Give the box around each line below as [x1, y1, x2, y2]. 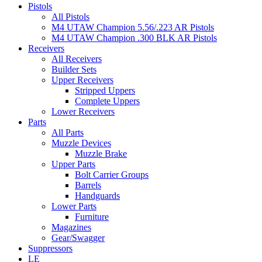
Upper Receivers [51, 75, 113, 85]
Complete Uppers [75, 96, 140, 106]
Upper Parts [51, 159, 95, 170]
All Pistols [51, 12, 89, 22]
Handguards [75, 191, 120, 201]
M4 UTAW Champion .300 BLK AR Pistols [51, 33, 217, 43]
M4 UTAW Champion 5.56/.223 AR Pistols [51, 22, 214, 33]
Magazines [51, 222, 91, 233]
